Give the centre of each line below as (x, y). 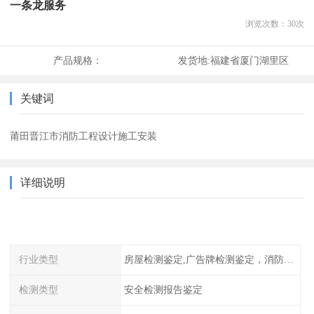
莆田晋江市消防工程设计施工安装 (84, 136)
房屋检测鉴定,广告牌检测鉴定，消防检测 (288, 260)
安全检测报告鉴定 (163, 289)
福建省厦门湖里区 (249, 61)
